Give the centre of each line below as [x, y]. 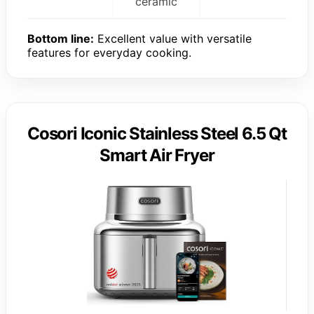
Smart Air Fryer [157, 156]
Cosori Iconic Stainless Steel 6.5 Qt [157, 134]
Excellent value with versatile [173, 39]
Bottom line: [61, 39]
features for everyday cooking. [109, 53]
